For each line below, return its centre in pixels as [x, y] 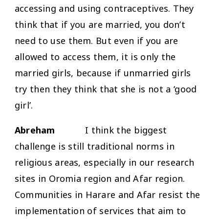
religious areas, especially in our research [105, 162]
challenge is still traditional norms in [95, 146]
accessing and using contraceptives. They [104, 8]
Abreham [35, 130]
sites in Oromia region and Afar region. [100, 178]
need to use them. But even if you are [97, 40]
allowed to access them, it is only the [95, 56]
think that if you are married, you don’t [100, 24]
